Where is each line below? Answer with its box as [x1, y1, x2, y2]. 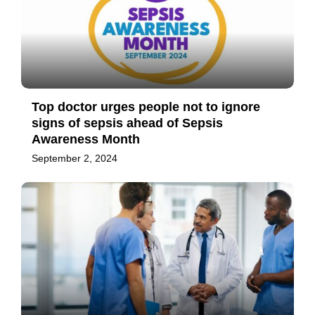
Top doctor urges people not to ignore [32, 99, 260, 114]
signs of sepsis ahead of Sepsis [32, 115, 223, 130]
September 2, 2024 [32, 152, 117, 164]
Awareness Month [32, 131, 140, 146]
